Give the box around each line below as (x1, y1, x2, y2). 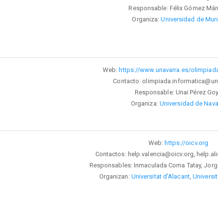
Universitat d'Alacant (131, 172, 190, 180)
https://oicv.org (164, 139, 209, 146)
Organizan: (99, 172, 131, 180)
